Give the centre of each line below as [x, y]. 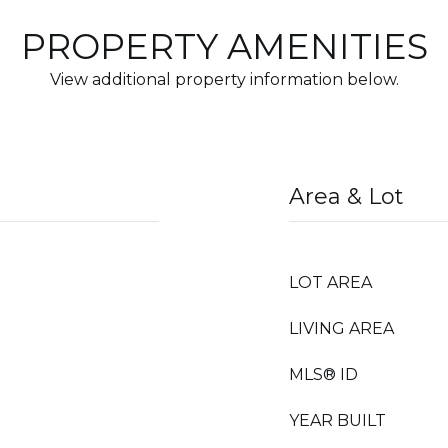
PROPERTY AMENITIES [224, 46]
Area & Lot [346, 196]
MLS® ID [323, 374]
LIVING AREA [341, 328]
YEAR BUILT [337, 420]
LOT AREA [330, 282]
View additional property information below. [224, 79]
